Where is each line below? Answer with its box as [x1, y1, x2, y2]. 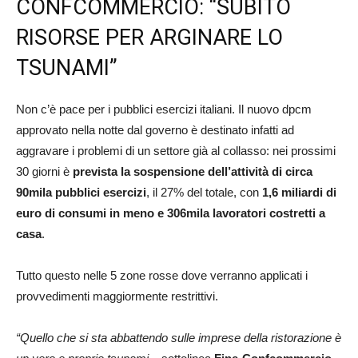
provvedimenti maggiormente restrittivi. [16, 289, 218, 304]
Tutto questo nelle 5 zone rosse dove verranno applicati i [16, 268, 308, 283]
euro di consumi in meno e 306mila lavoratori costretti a [16, 206, 325, 221]
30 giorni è [16, 165, 73, 179]
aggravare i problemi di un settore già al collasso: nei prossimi [16, 144, 336, 158]
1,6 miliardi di [262, 185, 336, 200]
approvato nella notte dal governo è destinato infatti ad [16, 123, 294, 137]
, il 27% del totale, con [146, 185, 262, 200]
